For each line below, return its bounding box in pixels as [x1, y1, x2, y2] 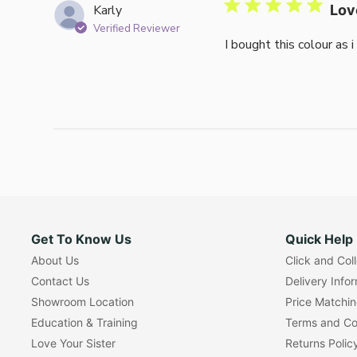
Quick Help [284, 231, 353, 248]
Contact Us [30, 274, 89, 288]
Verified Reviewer [93, 22, 181, 37]
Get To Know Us [30, 231, 131, 248]
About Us [30, 253, 79, 268]
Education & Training [30, 316, 138, 330]
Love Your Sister [30, 336, 116, 351]
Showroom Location [30, 295, 134, 309]
